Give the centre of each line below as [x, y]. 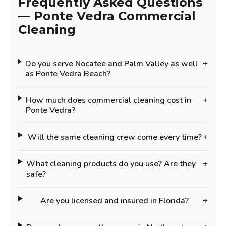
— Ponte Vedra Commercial [107, 16]
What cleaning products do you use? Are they [111, 164]
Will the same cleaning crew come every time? [115, 137]
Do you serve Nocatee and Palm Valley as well [111, 64]
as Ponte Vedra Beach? [68, 74]
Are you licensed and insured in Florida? [115, 201]
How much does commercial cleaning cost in [108, 101]
